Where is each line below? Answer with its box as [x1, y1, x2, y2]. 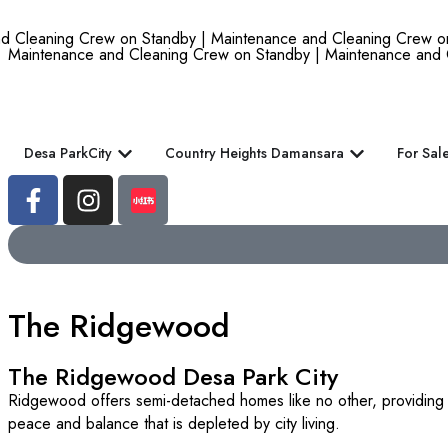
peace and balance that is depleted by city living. [8, 412, 340, 436]
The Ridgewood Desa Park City [8, 359, 338, 395]
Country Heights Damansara [165, 143, 344, 164]
